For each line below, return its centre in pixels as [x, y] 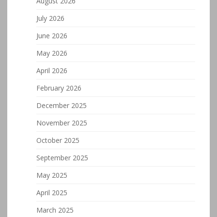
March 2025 [55, 210]
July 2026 [50, 18]
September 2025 [62, 158]
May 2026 [52, 53]
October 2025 [58, 140]
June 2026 [52, 36]
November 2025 [62, 123]
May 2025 [52, 175]
